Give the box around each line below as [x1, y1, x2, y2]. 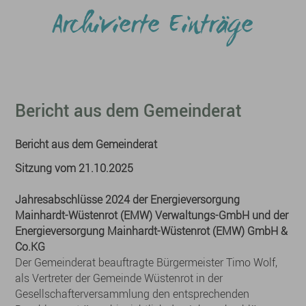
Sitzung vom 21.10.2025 [15, 161, 134, 176]
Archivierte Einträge [52, 7, 254, 47]
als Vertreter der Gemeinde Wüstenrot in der [15, 270, 223, 286]
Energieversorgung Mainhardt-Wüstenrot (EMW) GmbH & [15, 223, 288, 238]
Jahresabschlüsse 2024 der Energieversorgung [15, 192, 240, 207]
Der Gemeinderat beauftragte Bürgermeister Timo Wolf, [15, 255, 278, 270]
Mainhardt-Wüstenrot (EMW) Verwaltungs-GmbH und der [15, 208, 289, 223]
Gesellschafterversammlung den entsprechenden [15, 286, 250, 301]
